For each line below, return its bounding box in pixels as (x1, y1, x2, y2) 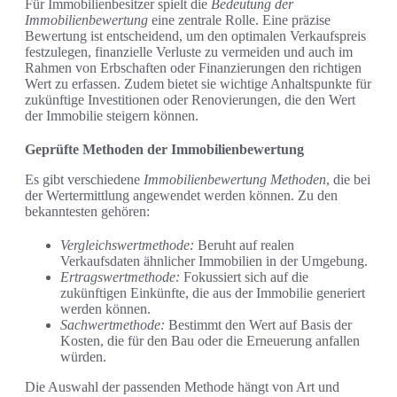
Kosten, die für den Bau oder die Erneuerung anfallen (60, 333, 360, 349)
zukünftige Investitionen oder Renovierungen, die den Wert (25, 92, 355, 108)
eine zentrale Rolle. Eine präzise (148, 12, 331, 28)
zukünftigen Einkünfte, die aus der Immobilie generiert (60, 285, 365, 301)
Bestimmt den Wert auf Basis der (165, 317, 352, 333)
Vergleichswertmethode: (60, 237, 194, 253)
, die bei (326, 172, 370, 188)
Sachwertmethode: (60, 317, 165, 333)
